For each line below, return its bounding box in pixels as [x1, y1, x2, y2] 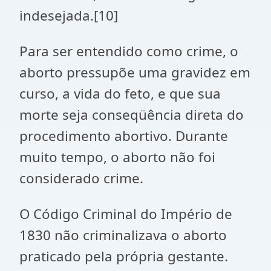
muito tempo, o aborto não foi [19, 148, 215, 166]
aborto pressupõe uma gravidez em [19, 63, 250, 82]
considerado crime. [19, 169, 143, 188]
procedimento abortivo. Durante [19, 126, 228, 145]
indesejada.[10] [19, 6, 118, 25]
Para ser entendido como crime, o [19, 42, 238, 60]
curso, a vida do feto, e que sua [19, 84, 221, 103]
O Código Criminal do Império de [19, 204, 232, 223]
